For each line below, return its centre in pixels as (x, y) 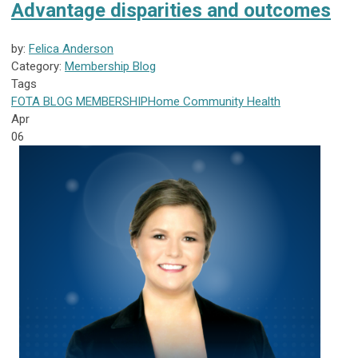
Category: (38, 66)
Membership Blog (110, 66)
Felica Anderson (71, 49)
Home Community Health (214, 101)
